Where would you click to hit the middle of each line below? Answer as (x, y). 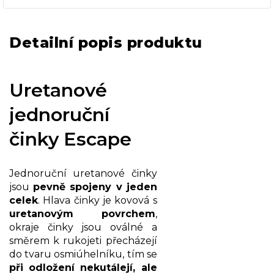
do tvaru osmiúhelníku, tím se (83, 254)
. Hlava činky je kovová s (98, 200)
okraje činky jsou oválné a (83, 227)
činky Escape (70, 139)
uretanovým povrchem (82, 213)
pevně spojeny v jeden (95, 187)
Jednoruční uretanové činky (83, 173)
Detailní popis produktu (106, 42)
